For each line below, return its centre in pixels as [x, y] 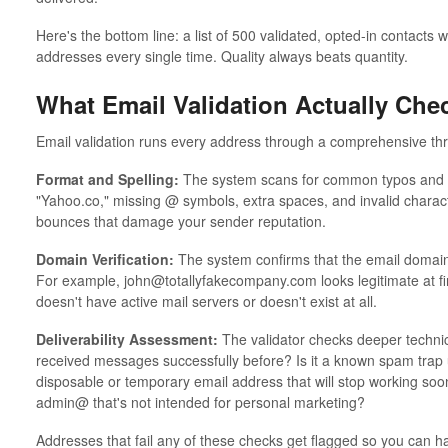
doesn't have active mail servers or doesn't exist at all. [206, 301]
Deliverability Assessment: [126, 339]
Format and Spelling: [107, 179]
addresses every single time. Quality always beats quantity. [221, 55]
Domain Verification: [104, 259]
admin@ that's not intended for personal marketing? [200, 402]
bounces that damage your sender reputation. [180, 221]
